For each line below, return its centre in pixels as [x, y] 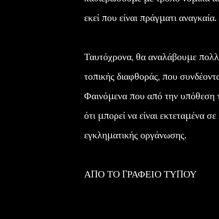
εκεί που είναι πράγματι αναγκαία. [150, 17]
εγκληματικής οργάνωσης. [135, 135]
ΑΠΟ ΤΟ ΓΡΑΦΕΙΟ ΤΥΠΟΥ [140, 174]
